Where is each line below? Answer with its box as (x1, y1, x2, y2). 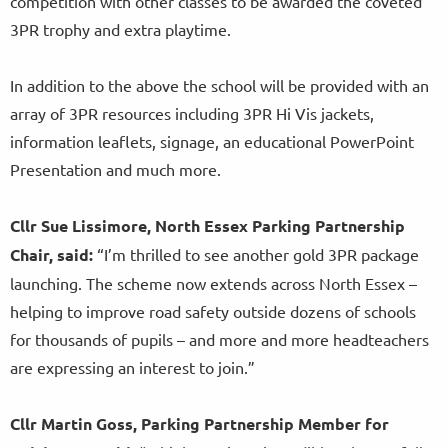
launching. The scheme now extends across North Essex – (10, 273, 417, 294)
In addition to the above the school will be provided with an (10, 75, 429, 96)
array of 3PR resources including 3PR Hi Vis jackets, (10, 103, 374, 124)
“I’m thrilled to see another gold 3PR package (97, 244, 419, 265)
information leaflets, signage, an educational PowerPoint (10, 131, 414, 152)
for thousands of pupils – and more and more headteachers (10, 329, 429, 350)
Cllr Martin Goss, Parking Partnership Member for (10, 413, 389, 435)
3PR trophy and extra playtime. (10, 19, 239, 40)
